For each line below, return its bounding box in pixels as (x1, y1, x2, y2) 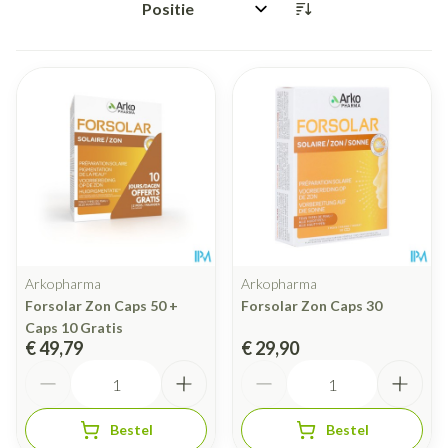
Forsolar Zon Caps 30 (241, 297, 382, 315)
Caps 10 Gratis (25, 319, 123, 337)
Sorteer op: (132, 7, 218, 27)
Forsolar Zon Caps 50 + (25, 297, 178, 315)
